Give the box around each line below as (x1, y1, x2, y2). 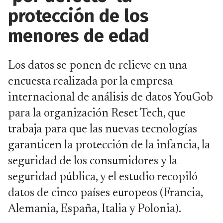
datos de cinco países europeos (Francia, (8, 187, 203, 199)
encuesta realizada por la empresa (8, 76, 173, 88)
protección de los (8, 5, 149, 27)
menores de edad (8, 25, 149, 47)
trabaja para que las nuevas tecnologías (8, 123, 197, 135)
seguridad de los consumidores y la (8, 155, 177, 167)
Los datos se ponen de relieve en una (8, 60, 187, 72)
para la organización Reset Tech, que (8, 108, 186, 119)
